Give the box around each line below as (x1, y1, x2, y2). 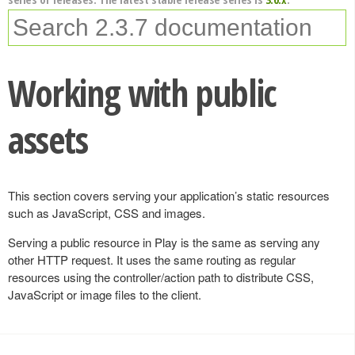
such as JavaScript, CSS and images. (8, 204, 205, 221)
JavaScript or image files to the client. (8, 286, 201, 303)
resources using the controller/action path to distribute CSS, (8, 269, 314, 285)
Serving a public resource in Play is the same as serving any (8, 234, 320, 250)
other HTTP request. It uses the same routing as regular (8, 251, 296, 268)
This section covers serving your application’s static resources (8, 187, 330, 204)
